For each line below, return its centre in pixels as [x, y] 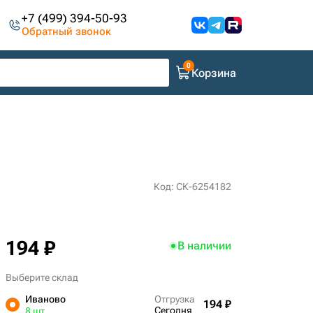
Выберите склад [42, 277]
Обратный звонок [67, 31]
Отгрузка [174, 299]
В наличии [204, 246]
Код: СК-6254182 [192, 187]
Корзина [214, 73]
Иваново [45, 299]
